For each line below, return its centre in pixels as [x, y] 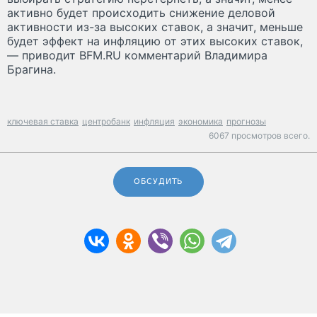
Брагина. [31, 70]
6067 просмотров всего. [259, 136]
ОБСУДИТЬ [158, 182]
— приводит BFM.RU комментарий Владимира [137, 56]
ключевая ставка [43, 122]
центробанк [106, 122]
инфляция [154, 122]
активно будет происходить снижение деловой [141, 13]
